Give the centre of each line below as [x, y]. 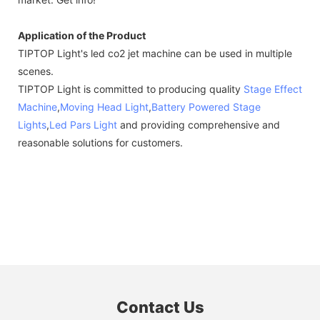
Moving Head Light [104, 106]
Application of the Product [82, 35]
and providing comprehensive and [199, 124]
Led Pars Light [83, 124]
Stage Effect [273, 89]
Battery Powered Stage [206, 106]
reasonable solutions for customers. [100, 142]
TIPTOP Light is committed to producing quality [131, 89]
